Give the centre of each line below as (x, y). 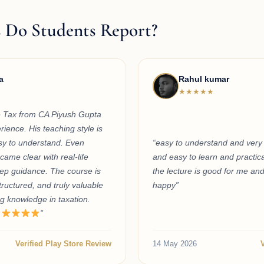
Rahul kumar (204, 79)
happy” (166, 185)
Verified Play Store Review (63, 244)
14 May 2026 (175, 244)
